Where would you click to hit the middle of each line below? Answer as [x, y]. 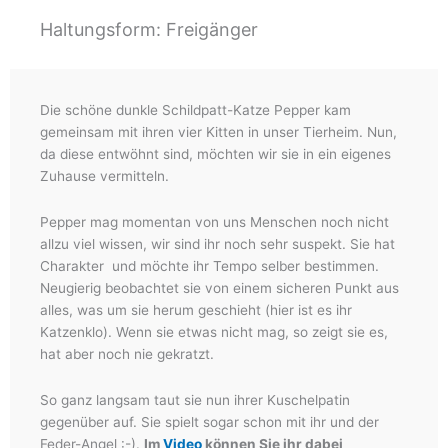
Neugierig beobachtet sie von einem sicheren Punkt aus [219, 288]
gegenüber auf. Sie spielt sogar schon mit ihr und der [209, 422]
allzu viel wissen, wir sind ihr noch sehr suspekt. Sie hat [217, 244]
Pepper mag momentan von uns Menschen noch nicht [214, 222]
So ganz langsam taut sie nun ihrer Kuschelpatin [195, 400]
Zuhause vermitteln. [104, 176]
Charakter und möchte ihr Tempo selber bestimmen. [209, 266]
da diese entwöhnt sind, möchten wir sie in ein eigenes [215, 154]
